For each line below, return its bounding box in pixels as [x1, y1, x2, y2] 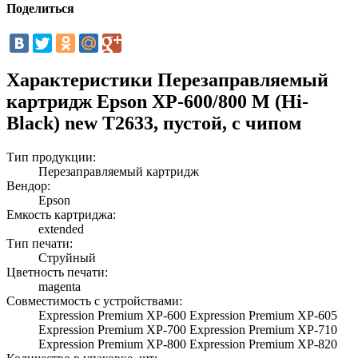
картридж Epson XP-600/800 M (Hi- [6, 90, 308, 112]
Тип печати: [6, 236, 73, 250]
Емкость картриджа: [6, 207, 116, 221]
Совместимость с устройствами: [6, 293, 182, 308]
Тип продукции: [6, 149, 96, 164]
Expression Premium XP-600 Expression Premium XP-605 [38, 308, 337, 322]
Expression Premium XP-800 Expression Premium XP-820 [38, 336, 337, 351]
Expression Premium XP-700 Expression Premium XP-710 [38, 322, 337, 336]
